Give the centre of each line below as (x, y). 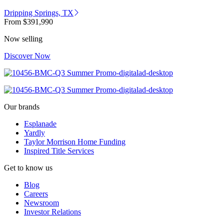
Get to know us (28, 168)
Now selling (23, 39)
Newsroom (41, 203)
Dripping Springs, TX (39, 13)
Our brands (22, 107)
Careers (36, 194)
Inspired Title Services (59, 151)
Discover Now (27, 56)
